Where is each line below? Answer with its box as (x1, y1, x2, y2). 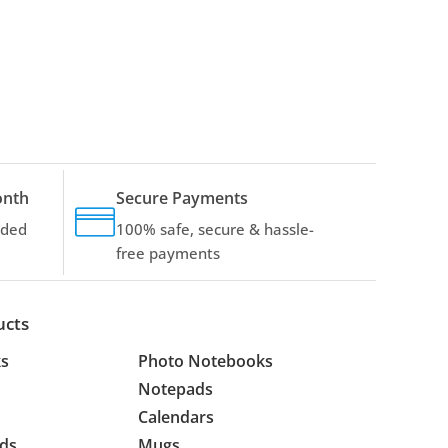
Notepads (138, 378, 214, 401)
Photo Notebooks (138, 350, 274, 373)
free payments (116, 242, 220, 263)
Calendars (138, 406, 215, 429)
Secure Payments (116, 186, 248, 209)
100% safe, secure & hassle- (116, 218, 314, 239)
